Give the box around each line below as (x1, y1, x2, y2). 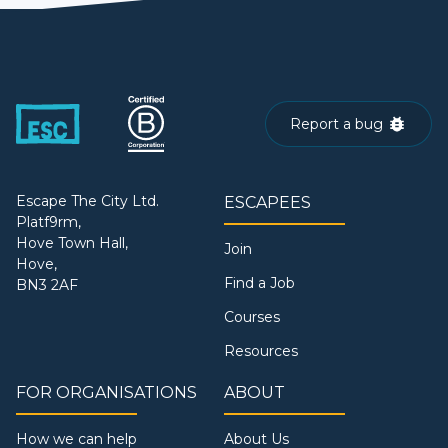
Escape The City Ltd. (16, 191, 159, 210)
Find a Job (224, 273, 295, 292)
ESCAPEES (224, 192, 311, 212)
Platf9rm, (16, 212, 81, 231)
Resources (224, 341, 298, 360)
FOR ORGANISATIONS (16, 382, 197, 402)
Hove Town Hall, (16, 233, 128, 252)
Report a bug (290, 114, 383, 133)
